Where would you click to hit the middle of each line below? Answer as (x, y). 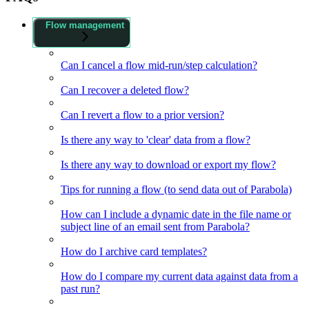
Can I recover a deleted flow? (125, 90)
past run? (80, 289)
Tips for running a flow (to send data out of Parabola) (176, 190)
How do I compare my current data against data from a (179, 277)
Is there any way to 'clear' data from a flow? (156, 140)
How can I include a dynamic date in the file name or (176, 215)
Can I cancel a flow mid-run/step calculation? (159, 66)
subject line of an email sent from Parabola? (155, 227)
